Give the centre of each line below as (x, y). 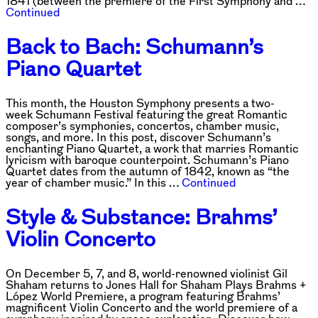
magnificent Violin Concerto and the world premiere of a (152, 308)
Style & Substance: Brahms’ (141, 217)
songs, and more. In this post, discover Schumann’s (138, 137)
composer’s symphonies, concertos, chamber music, (142, 126)
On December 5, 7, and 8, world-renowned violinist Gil (147, 274)
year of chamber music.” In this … (94, 183)
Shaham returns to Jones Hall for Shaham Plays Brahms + (156, 285)
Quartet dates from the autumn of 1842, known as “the (148, 171)
